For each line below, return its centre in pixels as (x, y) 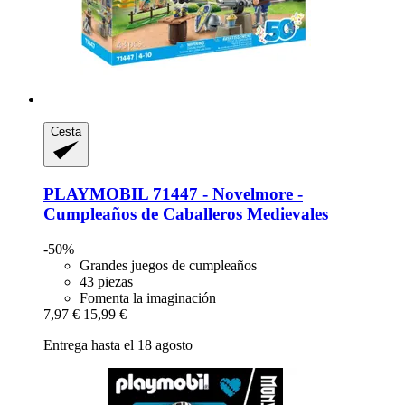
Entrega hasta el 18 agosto (118, 344)
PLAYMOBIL (96, 194)
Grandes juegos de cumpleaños (168, 265)
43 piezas (106, 281)
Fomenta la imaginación (148, 297)
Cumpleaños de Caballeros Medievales (186, 214)
